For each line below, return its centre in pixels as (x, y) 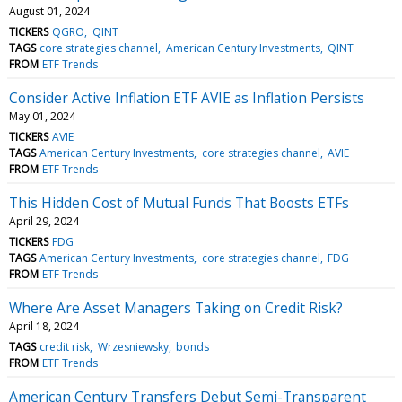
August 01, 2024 (49, 11)
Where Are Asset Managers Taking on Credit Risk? (176, 307)
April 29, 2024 (44, 221)
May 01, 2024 (42, 116)
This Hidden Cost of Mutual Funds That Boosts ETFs (179, 202)
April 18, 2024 (44, 326)
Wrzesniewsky (133, 346)
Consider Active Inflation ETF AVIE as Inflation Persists (187, 97)
